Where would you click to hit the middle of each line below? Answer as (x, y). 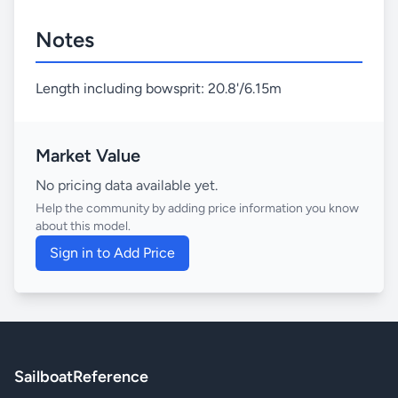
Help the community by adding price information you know (197, 208)
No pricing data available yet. (127, 185)
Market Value (88, 155)
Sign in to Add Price (112, 253)
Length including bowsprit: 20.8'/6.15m (159, 88)
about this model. (83, 226)
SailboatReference (81, 377)
